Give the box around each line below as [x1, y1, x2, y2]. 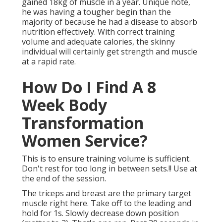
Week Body [22, 94, 107, 116]
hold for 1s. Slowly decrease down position [22, 208, 179, 219]
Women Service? [22, 130, 148, 152]
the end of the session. [22, 173, 106, 184]
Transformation [22, 112, 144, 134]
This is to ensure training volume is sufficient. [22, 153, 191, 165]
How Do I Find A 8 [22, 76, 156, 98]
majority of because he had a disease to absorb [22, 16, 197, 28]
